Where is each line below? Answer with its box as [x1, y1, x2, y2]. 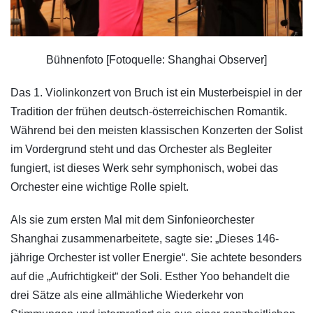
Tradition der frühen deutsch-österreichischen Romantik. [10, 105, 287, 118]
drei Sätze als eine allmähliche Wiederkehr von [10, 289, 244, 302]
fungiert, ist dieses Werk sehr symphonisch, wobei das [10, 162, 278, 175]
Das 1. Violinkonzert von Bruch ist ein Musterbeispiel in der [10, 87, 302, 99]
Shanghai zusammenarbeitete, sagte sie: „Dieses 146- [10, 233, 279, 245]
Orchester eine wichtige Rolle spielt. [10, 181, 189, 194]
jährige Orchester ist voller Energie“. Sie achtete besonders [10, 252, 302, 264]
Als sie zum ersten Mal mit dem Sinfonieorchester [10, 214, 254, 226]
